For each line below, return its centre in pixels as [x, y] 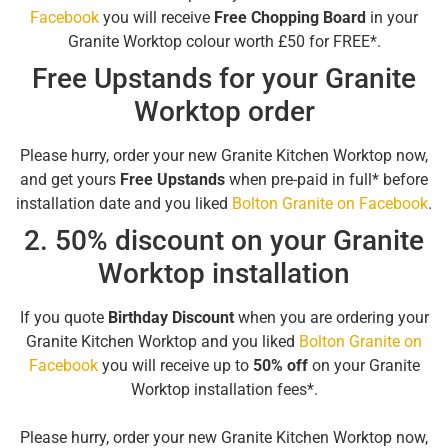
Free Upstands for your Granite [224, 78]
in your [392, 17]
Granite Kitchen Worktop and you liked [162, 341]
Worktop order [224, 111]
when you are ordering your [331, 317]
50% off [280, 365]
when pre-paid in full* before [326, 179]
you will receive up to [175, 365]
